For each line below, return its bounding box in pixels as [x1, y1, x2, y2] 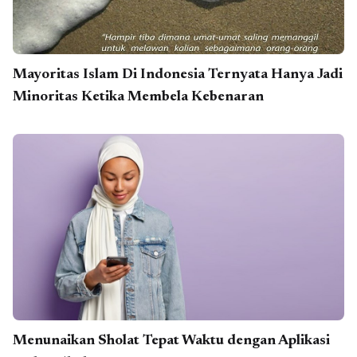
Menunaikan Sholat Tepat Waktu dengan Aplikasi [13, 334, 330, 349]
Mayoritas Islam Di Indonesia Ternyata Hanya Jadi [13, 68, 343, 83]
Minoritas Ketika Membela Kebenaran [13, 90, 264, 105]
